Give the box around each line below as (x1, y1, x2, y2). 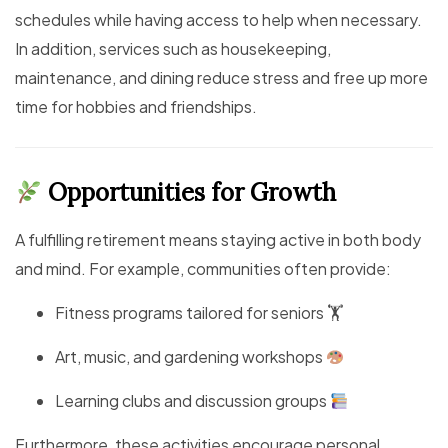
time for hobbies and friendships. (15, 96, 257, 118)
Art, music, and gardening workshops (55, 346, 326, 368)
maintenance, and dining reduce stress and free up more (15, 67, 428, 89)
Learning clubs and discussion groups (55, 390, 330, 412)
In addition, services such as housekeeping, (15, 38, 331, 60)
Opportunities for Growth (42, 177, 337, 209)
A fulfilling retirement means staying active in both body (15, 229, 421, 251)
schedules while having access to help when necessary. (15, 9, 422, 31)
